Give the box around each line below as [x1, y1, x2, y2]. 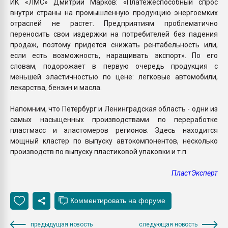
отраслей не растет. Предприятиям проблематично [10, 19, 218, 27]
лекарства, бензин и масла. [10, 83, 103, 92]
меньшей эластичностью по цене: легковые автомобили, [10, 72, 218, 81]
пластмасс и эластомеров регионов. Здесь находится [10, 126, 218, 134]
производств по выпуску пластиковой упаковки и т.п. [10, 147, 188, 156]
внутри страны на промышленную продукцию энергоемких [10, 8, 218, 17]
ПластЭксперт [172, 168, 218, 177]
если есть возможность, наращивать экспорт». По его [10, 51, 218, 60]
